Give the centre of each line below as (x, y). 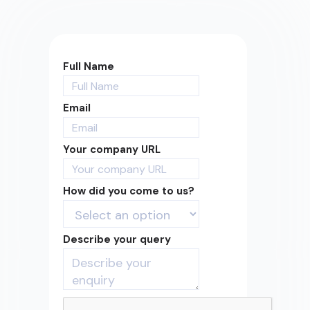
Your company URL (112, 150)
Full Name (89, 67)
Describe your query (117, 240)
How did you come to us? (129, 191)
